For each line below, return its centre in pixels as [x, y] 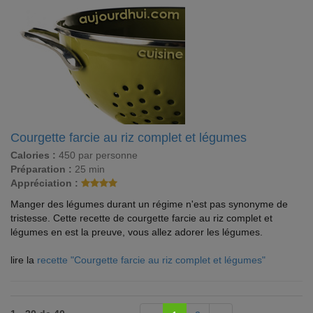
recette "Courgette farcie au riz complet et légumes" [151, 260]
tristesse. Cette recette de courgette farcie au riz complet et [141, 218]
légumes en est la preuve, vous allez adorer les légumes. [137, 232]
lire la [24, 260]
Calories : [33, 155]
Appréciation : [44, 183]
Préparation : [41, 169]
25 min [88, 169]
